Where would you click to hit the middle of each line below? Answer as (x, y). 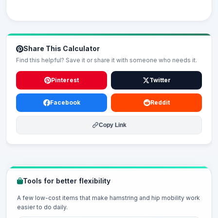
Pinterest (65, 80)
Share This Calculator (62, 48)
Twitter (160, 80)
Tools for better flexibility (67, 181)
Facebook (65, 102)
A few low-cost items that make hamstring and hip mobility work (109, 198)
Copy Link (112, 125)
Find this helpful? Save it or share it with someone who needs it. (107, 60)
